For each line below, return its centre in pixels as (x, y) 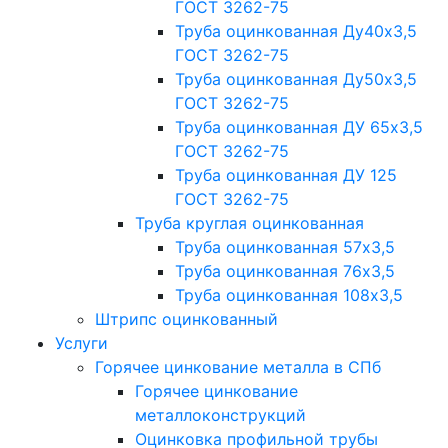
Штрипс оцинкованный (186, 319)
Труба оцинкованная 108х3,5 (289, 295)
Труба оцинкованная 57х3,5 (285, 247)
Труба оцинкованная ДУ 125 (286, 175)
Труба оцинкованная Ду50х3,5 (296, 79)
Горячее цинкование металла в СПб (238, 367)
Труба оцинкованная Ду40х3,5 (296, 31)
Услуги (81, 343)
